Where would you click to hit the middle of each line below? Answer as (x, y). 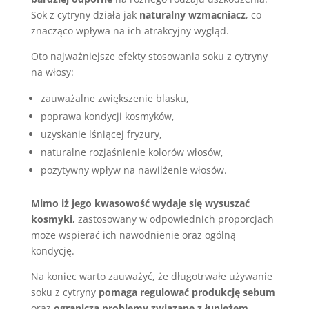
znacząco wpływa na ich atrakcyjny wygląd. (130, 31)
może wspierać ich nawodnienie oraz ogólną (133, 235)
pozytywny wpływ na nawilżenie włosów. (133, 170)
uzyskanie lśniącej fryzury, (101, 134)
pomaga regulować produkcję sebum (187, 292)
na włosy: (52, 72)
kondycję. (52, 251)
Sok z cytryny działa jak (83, 15)
